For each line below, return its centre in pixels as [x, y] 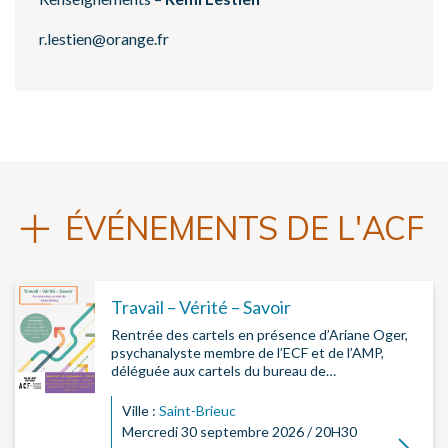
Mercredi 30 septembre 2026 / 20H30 [239, 431]
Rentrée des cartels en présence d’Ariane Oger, [259, 334]
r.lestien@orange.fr [104, 38]
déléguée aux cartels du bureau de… [223, 370]
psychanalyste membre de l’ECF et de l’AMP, [247, 352]
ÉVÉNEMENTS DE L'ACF [244, 227]
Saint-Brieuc [197, 410]
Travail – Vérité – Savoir [201, 306]
